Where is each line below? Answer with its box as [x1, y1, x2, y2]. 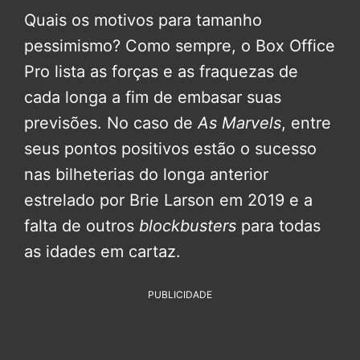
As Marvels [198, 112, 281, 133]
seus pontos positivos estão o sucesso [24, 138, 317, 158]
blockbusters [139, 215, 236, 235]
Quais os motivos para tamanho [24, 10, 262, 30]
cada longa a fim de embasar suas [24, 87, 281, 107]
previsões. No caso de [24, 112, 198, 133]
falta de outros [24, 215, 139, 235]
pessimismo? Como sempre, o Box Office [24, 35, 335, 55]
